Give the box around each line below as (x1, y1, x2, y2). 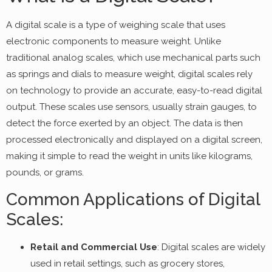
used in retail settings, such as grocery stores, (30, 258, 225, 270)
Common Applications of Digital (6, 189, 260, 210)
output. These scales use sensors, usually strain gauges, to (6, 101, 257, 113)
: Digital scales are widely (157, 242, 265, 253)
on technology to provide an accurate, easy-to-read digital (6, 85, 262, 97)
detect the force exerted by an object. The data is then (6, 118, 243, 129)
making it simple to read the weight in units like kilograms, (6, 151, 253, 162)
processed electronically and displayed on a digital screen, (6, 134, 262, 146)
